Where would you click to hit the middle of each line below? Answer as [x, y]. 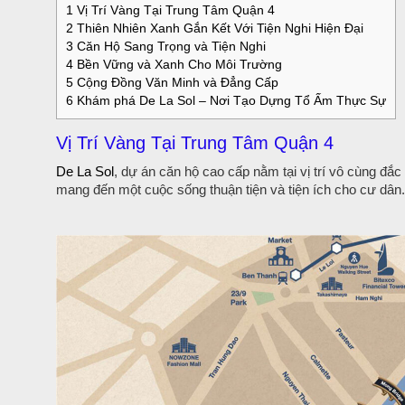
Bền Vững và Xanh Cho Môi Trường [178, 65]
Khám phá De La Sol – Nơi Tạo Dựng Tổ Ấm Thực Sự [230, 101]
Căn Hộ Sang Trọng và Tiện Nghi [170, 47]
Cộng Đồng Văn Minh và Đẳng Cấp [176, 83]
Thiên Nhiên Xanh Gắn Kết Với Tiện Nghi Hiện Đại [218, 28]
